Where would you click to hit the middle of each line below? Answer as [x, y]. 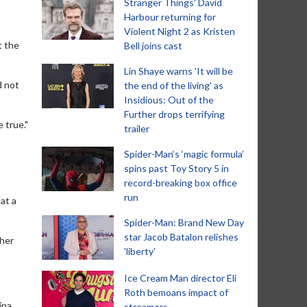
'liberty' [140, 251]
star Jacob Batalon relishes [181, 237]
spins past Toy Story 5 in [176, 168]
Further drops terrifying [174, 114]
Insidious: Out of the [169, 100]
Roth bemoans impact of [176, 292]
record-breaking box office [181, 183]
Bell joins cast [153, 46]
